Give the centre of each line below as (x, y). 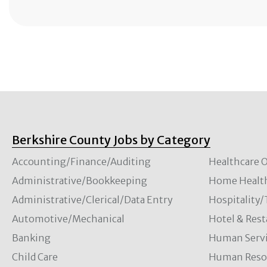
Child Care (35, 257)
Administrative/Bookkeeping (80, 181)
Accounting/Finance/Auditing (81, 162)
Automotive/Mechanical (68, 219)
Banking (31, 238)
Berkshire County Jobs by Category (111, 140)
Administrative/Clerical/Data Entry (92, 200)
